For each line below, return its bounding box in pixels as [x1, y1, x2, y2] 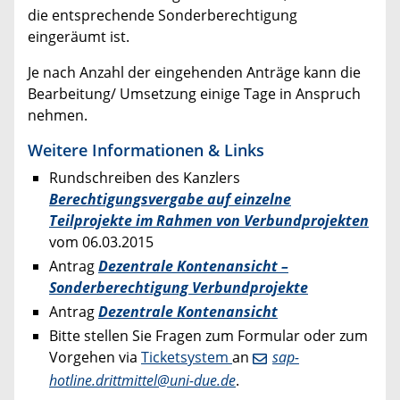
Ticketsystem [141, 347, 232, 368]
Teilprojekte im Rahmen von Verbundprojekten [49, 210, 369, 230]
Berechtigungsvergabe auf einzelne [49, 188, 291, 209]
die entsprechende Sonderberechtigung [28, 4, 297, 25]
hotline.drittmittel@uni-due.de [49, 370, 236, 390]
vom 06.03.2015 [49, 231, 154, 252]
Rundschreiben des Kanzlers [49, 167, 240, 187]
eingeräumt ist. [28, 26, 129, 46]
